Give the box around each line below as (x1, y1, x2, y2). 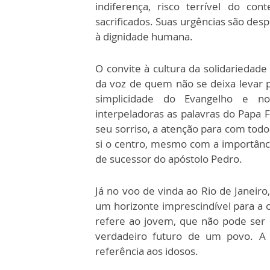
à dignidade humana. (95, 29, 193, 43)
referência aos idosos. (95, 243, 198, 258)
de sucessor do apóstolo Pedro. (95, 151, 245, 166)
